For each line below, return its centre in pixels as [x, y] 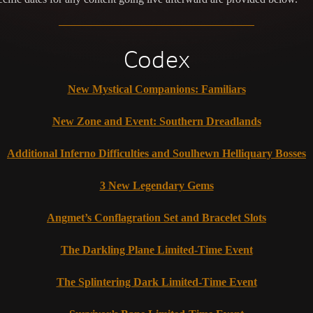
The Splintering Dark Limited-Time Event [156, 282]
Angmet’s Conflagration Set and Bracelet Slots [156, 218]
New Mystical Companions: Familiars [156, 89]
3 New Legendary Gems [156, 186]
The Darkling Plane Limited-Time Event [156, 250]
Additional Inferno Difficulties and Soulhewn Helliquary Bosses [156, 154]
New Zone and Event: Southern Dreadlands [156, 122]
